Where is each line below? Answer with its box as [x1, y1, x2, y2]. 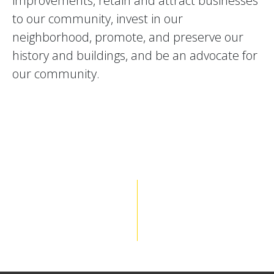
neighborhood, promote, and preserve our [12, 28, 243, 45]
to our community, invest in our [12, 10, 183, 27]
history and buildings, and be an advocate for [12, 46, 257, 64]
